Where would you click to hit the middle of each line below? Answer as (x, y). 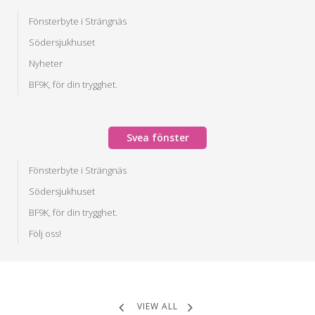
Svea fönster (157, 138)
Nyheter (46, 64)
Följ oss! (45, 234)
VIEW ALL (157, 307)
